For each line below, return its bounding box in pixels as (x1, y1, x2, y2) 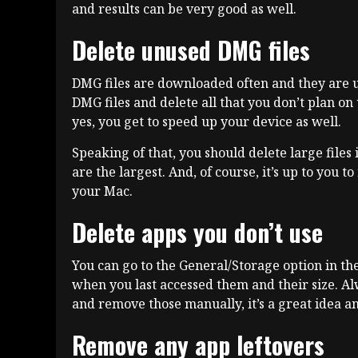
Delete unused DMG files (72, 32, 310, 69)
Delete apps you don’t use (72, 214, 323, 251)
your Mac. (72, 182, 133, 201)
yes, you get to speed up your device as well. (72, 113, 341, 131)
